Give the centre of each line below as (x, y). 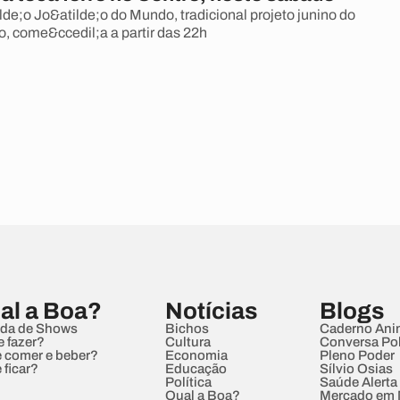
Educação (196, 369)
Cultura (187, 342)
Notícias (211, 311)
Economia (196, 355)
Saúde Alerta (358, 382)
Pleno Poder (357, 355)
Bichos (187, 329)
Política (188, 382)
